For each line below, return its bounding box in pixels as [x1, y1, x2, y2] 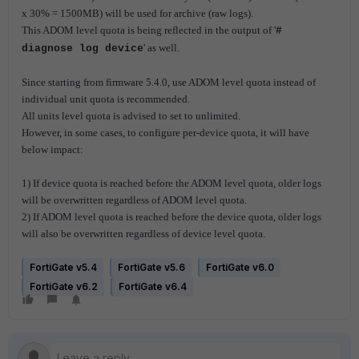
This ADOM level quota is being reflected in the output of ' [22, 24, 276, 37]
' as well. [143, 42, 179, 54]
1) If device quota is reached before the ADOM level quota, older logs [22, 177, 321, 190]
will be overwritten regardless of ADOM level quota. [22, 194, 247, 207]
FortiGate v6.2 [30, 280, 98, 293]
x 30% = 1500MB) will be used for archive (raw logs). [22, 7, 253, 20]
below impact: [22, 143, 83, 156]
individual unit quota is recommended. [22, 93, 190, 106]
